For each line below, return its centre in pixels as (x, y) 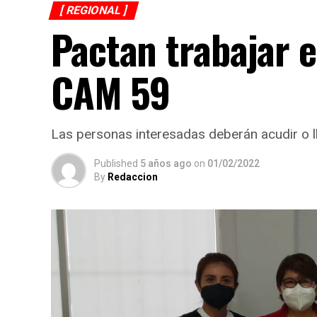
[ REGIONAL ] (94, 10)
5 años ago (166, 163)
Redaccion (133, 177)
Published (116, 163)
